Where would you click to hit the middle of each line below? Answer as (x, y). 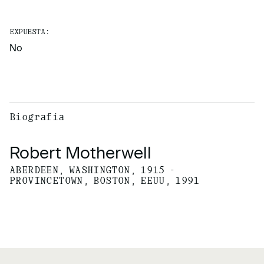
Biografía (37, 117)
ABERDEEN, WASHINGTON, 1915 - (93, 170)
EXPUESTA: (29, 32)
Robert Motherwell (80, 152)
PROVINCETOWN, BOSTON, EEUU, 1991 (105, 181)
